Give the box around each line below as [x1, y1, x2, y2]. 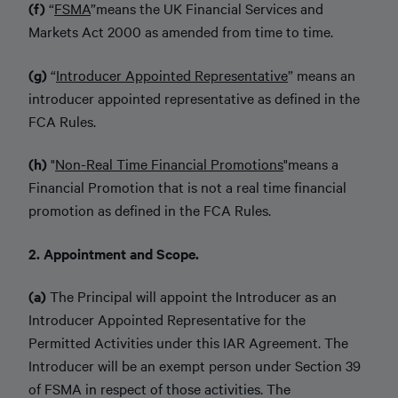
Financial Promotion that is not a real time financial [28, 177, 346, 196]
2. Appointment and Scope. [28, 243, 203, 263]
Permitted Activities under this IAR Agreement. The [28, 332, 348, 352]
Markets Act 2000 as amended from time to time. [28, 21, 333, 41]
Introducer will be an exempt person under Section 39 [28, 355, 361, 375]
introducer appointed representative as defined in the [28, 87, 360, 107]
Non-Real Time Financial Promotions [55, 154, 283, 173]
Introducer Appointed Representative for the [28, 309, 306, 329]
